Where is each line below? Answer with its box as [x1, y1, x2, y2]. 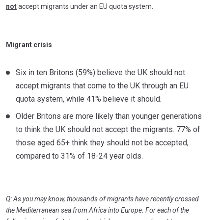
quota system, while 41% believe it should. [16, 94, 162, 104]
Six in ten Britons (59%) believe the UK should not [16, 68, 185, 77]
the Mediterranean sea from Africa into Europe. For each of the [6, 206, 189, 214]
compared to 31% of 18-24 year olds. [16, 151, 143, 161]
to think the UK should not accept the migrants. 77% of [16, 125, 200, 134]
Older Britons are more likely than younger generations [16, 111, 202, 121]
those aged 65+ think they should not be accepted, [16, 138, 189, 147]
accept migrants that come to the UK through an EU [16, 81, 189, 90]
